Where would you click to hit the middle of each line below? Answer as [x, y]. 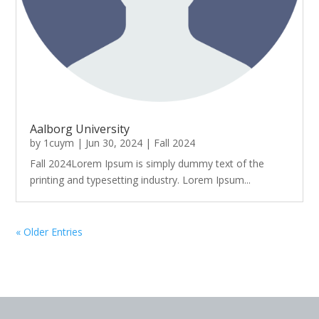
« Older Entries [49, 232]
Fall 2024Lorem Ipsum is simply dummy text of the [147, 164]
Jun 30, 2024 [114, 143]
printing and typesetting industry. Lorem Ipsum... [141, 180]
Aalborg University [80, 129]
